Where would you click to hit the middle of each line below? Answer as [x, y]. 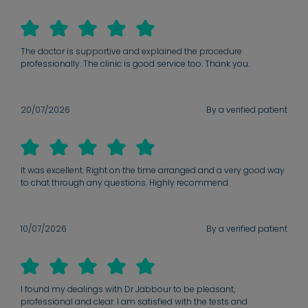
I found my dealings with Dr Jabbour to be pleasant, [128, 289]
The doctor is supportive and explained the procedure [131, 52]
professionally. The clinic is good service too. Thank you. [135, 64]
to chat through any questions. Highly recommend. [125, 183]
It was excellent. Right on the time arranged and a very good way [153, 170]
